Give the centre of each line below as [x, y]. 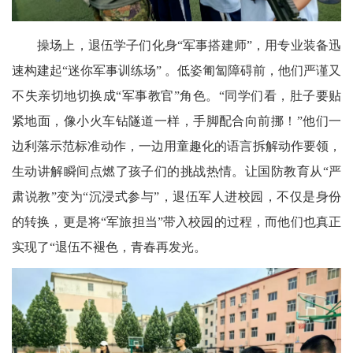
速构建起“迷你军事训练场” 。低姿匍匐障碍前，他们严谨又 [176, 71]
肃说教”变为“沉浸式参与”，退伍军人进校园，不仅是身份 [176, 197]
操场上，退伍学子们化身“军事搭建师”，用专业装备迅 [189, 46]
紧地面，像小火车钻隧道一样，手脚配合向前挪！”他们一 [176, 121]
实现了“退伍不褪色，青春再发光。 [109, 247]
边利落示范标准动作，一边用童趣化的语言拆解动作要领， [176, 147]
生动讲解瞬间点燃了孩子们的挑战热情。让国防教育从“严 [176, 172]
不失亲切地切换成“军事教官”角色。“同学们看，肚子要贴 [176, 96]
